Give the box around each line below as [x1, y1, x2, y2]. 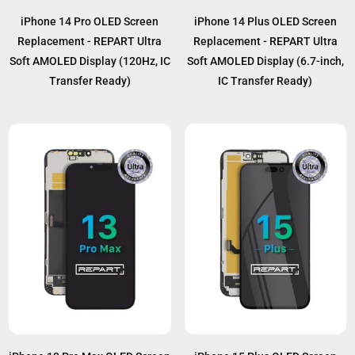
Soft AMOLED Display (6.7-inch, [186, 55, 344, 68]
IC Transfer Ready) [218, 74, 313, 88]
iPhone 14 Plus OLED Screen [193, 15, 337, 29]
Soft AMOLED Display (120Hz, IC [9, 55, 170, 68]
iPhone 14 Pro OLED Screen [21, 15, 159, 29]
